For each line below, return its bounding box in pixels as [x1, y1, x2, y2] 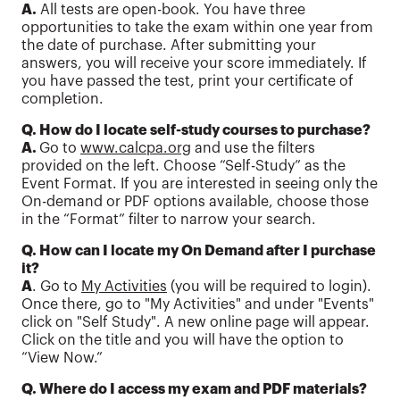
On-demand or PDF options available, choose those [21, 195, 369, 210]
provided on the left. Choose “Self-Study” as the [21, 159, 346, 174]
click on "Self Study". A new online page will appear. [21, 315, 370, 330]
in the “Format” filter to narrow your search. [21, 212, 316, 228]
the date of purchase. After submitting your [21, 38, 316, 54]
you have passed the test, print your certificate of [21, 74, 354, 89]
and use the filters [191, 141, 315, 156]
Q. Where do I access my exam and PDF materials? [21, 382, 367, 397]
